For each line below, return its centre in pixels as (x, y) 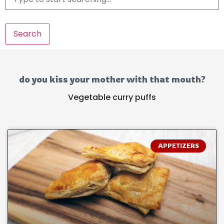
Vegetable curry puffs (112, 97)
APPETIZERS (178, 146)
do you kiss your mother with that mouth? (112, 79)
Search (27, 34)
